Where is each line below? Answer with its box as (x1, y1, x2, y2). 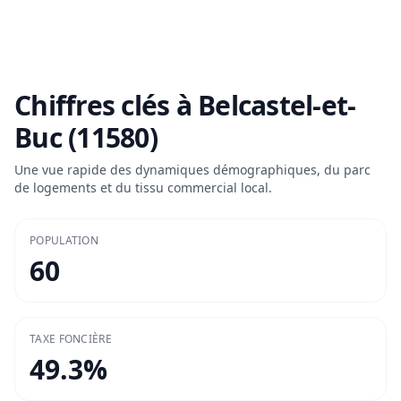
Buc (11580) (14, 119, 158, 157)
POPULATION (30, 233, 98, 249)
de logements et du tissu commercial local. (14, 179, 272, 197)
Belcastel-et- (198, 87, 356, 124)
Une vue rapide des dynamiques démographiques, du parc (14, 161, 371, 179)
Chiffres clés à (14, 87, 198, 124)
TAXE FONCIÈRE (30, 331, 112, 347)
